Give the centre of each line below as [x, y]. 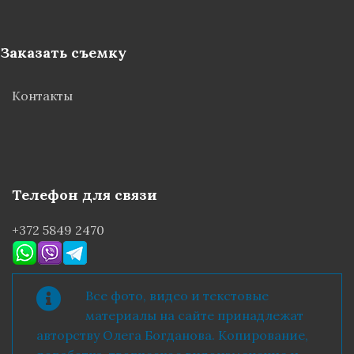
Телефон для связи [85, 195]
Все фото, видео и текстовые [177, 296]
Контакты [42, 96]
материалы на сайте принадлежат [194, 315]
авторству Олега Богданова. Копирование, [174, 335]
